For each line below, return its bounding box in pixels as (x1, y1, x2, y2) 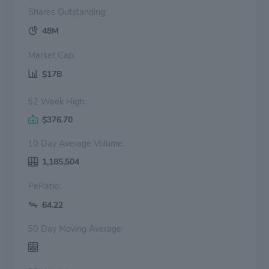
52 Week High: (28, 95, 86, 107)
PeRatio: (28, 180, 61, 192)
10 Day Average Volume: (28, 137, 124, 150)
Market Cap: (58, 49, 75, 61)
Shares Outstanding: (58, 5, 107, 18)
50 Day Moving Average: (28, 222, 123, 235)
